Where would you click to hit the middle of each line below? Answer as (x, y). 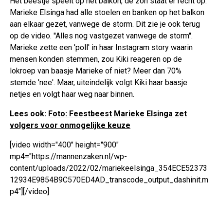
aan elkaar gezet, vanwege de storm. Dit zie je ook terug (105, 24)
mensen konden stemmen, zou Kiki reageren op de (96, 59)
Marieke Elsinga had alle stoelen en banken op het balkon (107, 13)
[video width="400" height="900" (64, 145)
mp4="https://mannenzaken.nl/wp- (68, 157)
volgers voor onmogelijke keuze (70, 126)
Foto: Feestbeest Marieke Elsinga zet (118, 114)
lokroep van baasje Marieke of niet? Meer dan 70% (96, 71)
